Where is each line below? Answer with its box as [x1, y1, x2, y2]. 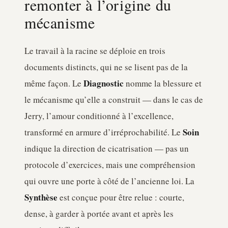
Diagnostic [83, 77, 124, 90]
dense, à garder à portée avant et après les [24, 208, 174, 219]
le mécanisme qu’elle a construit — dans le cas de [24, 94, 203, 105]
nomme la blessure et [124, 77, 202, 89]
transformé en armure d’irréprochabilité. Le [24, 126, 183, 138]
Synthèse [24, 191, 58, 204]
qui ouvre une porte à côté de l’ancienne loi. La [24, 175, 194, 187]
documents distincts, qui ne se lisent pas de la [24, 61, 188, 73]
